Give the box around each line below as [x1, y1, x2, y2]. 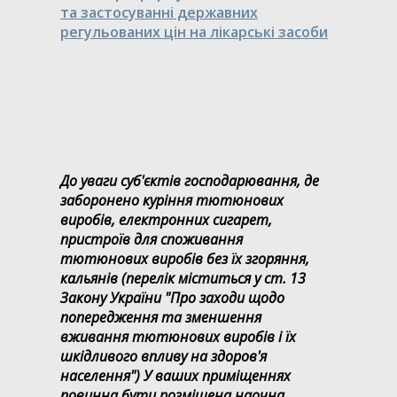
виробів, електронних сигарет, [60, 209, 272, 230]
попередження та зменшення [60, 307, 261, 327]
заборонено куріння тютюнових [60, 190, 284, 210]
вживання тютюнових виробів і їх [60, 326, 296, 346]
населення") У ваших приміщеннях [60, 365, 291, 385]
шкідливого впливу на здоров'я [60, 346, 267, 366]
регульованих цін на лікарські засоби [60, 21, 328, 42]
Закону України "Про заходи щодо [60, 287, 284, 307]
